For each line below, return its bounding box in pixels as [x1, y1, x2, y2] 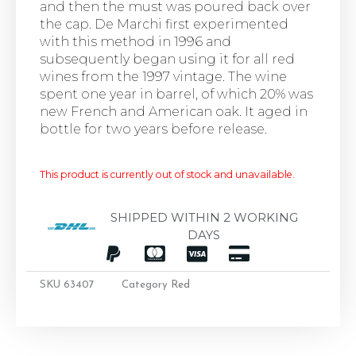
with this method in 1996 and [40, 33, 231, 49]
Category [122, 280, 168, 291]
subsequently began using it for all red [40, 51, 295, 67]
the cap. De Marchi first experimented [40, 16, 288, 32]
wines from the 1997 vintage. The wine [40, 68, 287, 84]
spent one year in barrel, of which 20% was [40, 86, 313, 102]
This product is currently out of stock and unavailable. [40, 168, 295, 180]
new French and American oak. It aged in [40, 103, 308, 119]
